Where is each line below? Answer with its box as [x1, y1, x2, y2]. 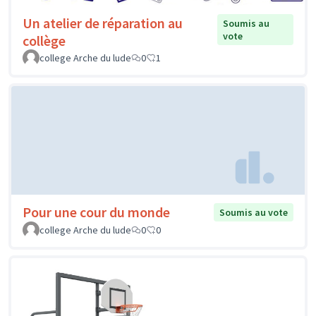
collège [23, 32, 66, 50]
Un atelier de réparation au [23, 14, 183, 32]
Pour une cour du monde [23, 202, 170, 221]
